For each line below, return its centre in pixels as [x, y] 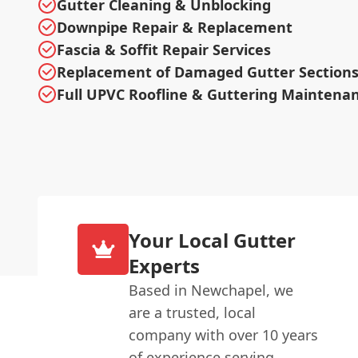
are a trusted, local [193, 312]
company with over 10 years [224, 334]
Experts [165, 265]
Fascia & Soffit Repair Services [164, 49]
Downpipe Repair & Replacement [175, 27]
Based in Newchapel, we [211, 290]
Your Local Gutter [213, 240]
